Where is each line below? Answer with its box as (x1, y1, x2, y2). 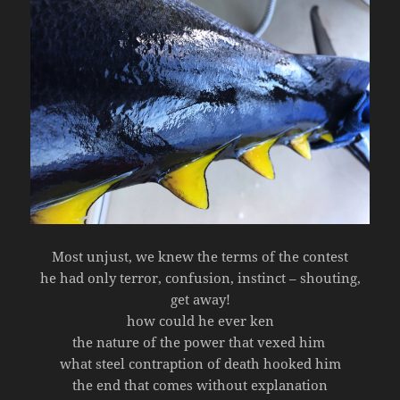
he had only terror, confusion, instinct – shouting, (39, 269, 361, 287)
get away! (170, 290, 230, 309)
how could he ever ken (126, 312, 274, 330)
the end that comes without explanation (72, 376, 328, 395)
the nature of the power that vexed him (71, 333, 329, 352)
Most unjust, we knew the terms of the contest (52, 247, 348, 266)
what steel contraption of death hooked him (59, 354, 341, 373)
